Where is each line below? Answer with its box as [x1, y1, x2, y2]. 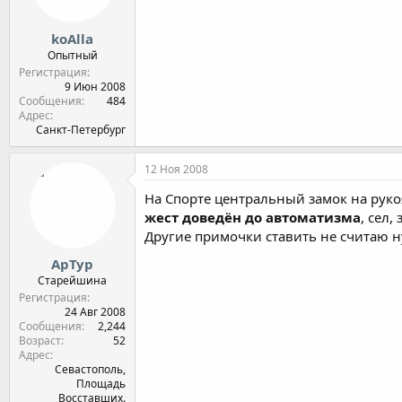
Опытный [47, 47, 98, 63]
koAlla [51, 29, 93, 48]
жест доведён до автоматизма [144, 207, 361, 226]
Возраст [19, 333, 61, 348]
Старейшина [38, 273, 107, 288]
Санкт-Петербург [36, 121, 126, 137]
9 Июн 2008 [65, 78, 126, 94]
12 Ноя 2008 [144, 161, 208, 177]
